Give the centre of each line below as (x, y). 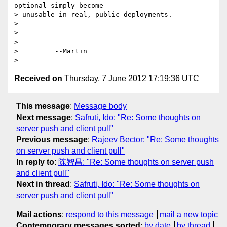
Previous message (52, 139)
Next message (44, 117)
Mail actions (39, 214)
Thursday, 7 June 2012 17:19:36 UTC (131, 79)
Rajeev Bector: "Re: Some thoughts (155, 139)
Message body (100, 106)
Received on (38, 79)
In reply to (35, 162)
